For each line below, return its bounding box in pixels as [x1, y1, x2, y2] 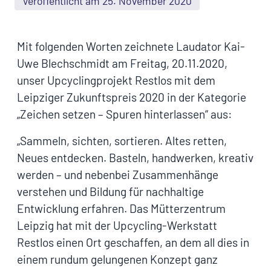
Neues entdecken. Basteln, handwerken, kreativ [17, 150, 253, 165]
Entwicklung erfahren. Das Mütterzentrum [17, 201, 226, 215]
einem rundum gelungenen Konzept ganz [17, 252, 218, 266]
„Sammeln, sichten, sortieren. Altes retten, [17, 133, 227, 148]
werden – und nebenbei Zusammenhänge [17, 167, 218, 181]
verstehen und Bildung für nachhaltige [17, 184, 204, 198]
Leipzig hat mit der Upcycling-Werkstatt [17, 218, 217, 232]
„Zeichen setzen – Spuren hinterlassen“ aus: [17, 106, 232, 121]
